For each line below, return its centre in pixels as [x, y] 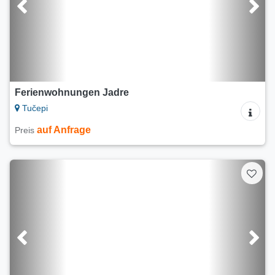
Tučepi [34, 108]
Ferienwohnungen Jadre [72, 93]
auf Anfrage [64, 130]
